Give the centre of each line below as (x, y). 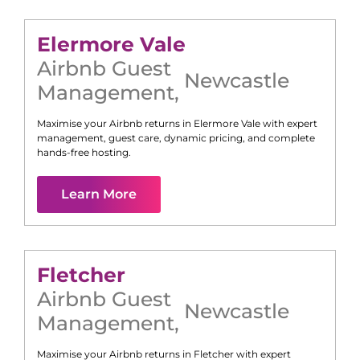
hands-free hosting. (84, 153)
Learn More (99, 194)
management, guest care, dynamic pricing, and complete (176, 138)
